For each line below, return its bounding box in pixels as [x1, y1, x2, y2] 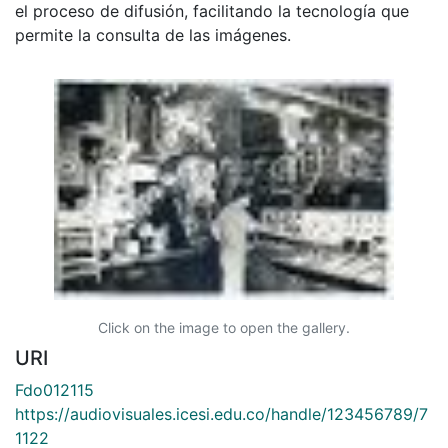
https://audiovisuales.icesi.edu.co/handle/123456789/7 [15, 403, 428, 424]
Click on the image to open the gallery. [98, 318, 350, 336]
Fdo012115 [15, 379, 94, 400]
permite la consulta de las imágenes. [15, 24, 291, 45]
